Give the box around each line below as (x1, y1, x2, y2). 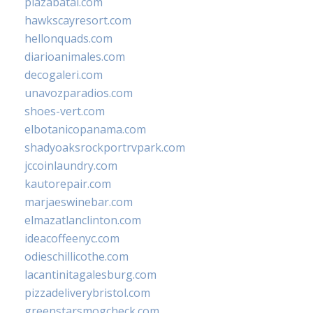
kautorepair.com (24, 176, 111, 192)
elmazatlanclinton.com (24, 212, 141, 228)
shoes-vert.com (24, 103, 105, 119)
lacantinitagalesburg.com (24, 267, 156, 283)
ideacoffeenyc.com (24, 231, 119, 247)
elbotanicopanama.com (24, 122, 146, 138)
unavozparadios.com (24, 85, 133, 101)
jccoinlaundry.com (24, 158, 117, 174)
